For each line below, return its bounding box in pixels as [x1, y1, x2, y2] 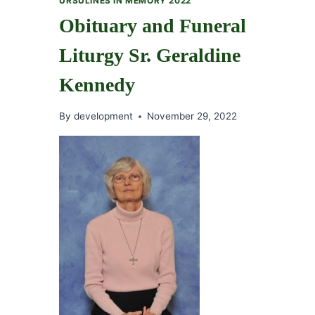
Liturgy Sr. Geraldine [59, 44, 241, 66]
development [73, 110, 133, 122]
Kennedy [59, 73, 136, 96]
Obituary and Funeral [59, 14, 247, 37]
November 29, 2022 [146, 110, 237, 122]
